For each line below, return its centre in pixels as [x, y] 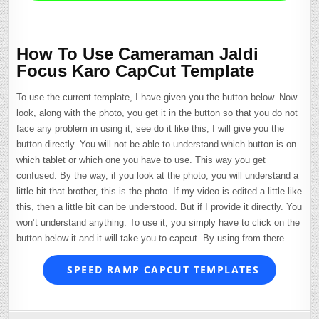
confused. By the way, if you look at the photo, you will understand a [158, 175]
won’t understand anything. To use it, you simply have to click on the [158, 222]
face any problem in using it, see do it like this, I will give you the [151, 128]
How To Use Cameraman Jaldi [138, 53]
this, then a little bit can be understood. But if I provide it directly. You [159, 206]
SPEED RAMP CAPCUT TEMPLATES [162, 270]
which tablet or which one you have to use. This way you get [141, 159]
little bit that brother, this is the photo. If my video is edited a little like [159, 191]
